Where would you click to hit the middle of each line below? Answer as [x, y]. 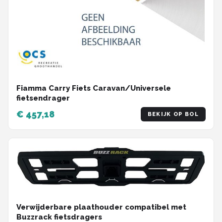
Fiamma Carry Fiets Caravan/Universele [94, 88]
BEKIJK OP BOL [173, 114]
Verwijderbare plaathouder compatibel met [101, 207]
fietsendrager [43, 98]
